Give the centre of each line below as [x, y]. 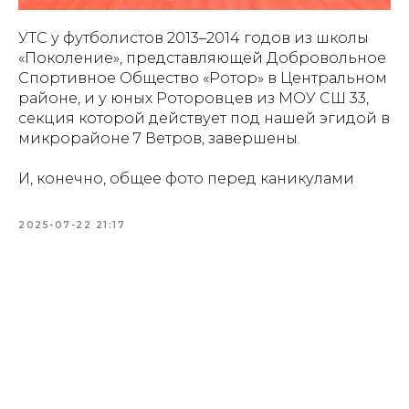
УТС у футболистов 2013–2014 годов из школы [194, 38]
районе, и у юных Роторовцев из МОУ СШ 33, [194, 98]
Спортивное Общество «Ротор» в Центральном [203, 78]
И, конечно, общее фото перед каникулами [186, 178]
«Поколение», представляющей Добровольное [202, 58]
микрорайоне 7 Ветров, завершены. [159, 138]
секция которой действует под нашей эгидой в [204, 118]
